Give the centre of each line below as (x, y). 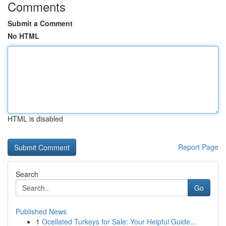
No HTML (23, 36)
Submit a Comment (40, 23)
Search (27, 174)
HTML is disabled (35, 119)
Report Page (198, 147)
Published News (41, 211)
